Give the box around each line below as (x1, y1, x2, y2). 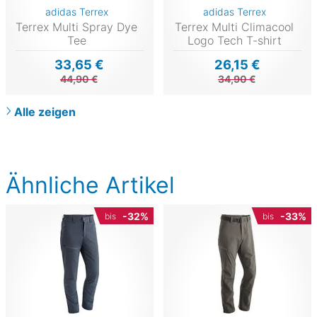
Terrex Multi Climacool (175, 20, 294, 35)
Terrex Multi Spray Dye (16, 20, 138, 35)
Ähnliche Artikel (6, 171, 175, 200)
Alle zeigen (14, 105, 76, 120)
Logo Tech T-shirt (187, 33, 282, 48)
